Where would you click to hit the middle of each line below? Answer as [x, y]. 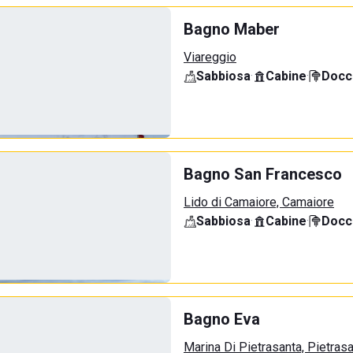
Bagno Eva [222, 319]
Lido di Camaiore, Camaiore [259, 202]
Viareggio [210, 57]
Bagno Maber [232, 29]
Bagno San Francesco [263, 174]
